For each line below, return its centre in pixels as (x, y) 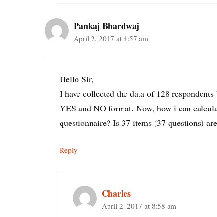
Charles (116, 193)
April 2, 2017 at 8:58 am (139, 206)
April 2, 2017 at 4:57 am (111, 38)
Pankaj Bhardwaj (106, 25)
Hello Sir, (77, 79)
